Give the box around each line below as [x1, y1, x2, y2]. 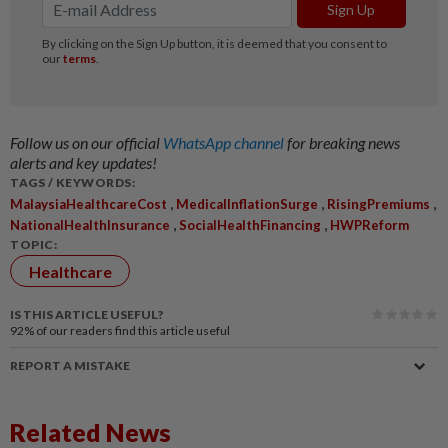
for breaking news [287, 133, 400, 153]
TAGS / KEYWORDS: [10, 175, 135, 191]
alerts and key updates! [10, 153, 157, 173]
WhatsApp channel [163, 133, 287, 153]
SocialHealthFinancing [179, 217, 321, 234]
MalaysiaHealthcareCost [10, 196, 167, 213]
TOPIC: [10, 237, 57, 253]
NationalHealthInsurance [10, 217, 170, 234]
